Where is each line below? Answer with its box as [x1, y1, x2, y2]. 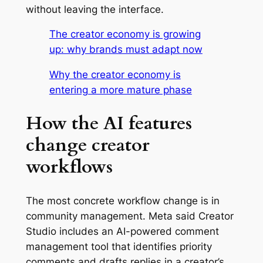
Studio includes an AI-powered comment [25, 225, 219, 237]
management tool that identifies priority [25, 240, 212, 252]
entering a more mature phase [49, 84, 192, 96]
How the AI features [25, 110, 192, 136]
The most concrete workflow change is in [25, 194, 220, 207]
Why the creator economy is [49, 69, 181, 81]
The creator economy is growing [49, 28, 201, 41]
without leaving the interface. [25, 3, 164, 15]
